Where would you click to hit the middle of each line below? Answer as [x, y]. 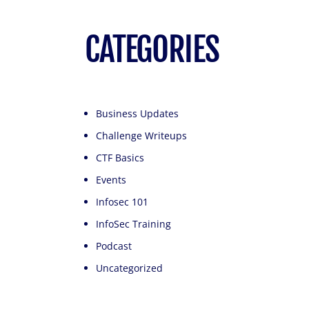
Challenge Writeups [142, 135]
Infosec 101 [122, 201]
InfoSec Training [134, 223]
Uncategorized [130, 268]
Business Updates [138, 113]
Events [111, 179]
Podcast [114, 246]
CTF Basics [120, 157]
